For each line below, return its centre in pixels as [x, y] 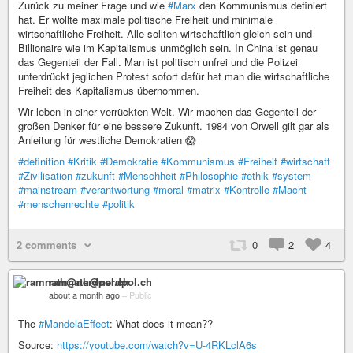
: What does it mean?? [161, 324]
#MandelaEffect [74, 324]
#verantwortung [115, 190]
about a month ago [84, 295]
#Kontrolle [247, 190]
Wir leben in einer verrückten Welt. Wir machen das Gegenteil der [167, 112]
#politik [119, 204]
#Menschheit [147, 176]
